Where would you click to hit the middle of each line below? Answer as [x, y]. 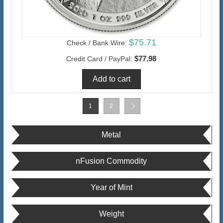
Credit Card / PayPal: [100, 59]
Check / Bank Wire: [97, 43]
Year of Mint [111, 188]
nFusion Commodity [111, 161]
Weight [111, 214]
